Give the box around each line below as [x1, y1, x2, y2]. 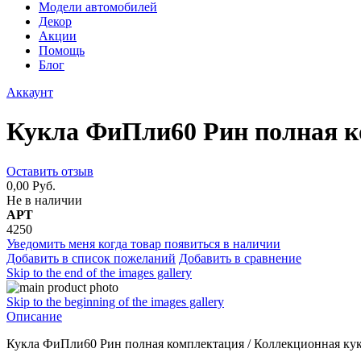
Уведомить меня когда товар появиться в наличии [6, 236, 280, 251]
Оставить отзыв [6, 164, 93, 178]
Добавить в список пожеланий [6, 251, 176, 265]
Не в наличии [6, 193, 82, 207]
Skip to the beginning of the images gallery [6, 294, 224, 309]
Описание [6, 309, 62, 323]
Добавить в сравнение [179, 251, 301, 265]
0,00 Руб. [6, 178, 56, 193]
